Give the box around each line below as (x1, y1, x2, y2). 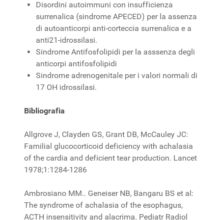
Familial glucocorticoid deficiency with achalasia (24, 141, 193, 151)
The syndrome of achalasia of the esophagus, (24, 200, 183, 210)
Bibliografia (24, 106, 65, 115)
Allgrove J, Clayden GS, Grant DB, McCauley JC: (24, 129, 188, 139)
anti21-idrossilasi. (36, 35, 97, 45)
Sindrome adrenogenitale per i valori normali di (36, 70, 197, 80)
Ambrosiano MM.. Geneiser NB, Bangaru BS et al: (24, 188, 193, 198)
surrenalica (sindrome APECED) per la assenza (36, 11, 197, 21)
